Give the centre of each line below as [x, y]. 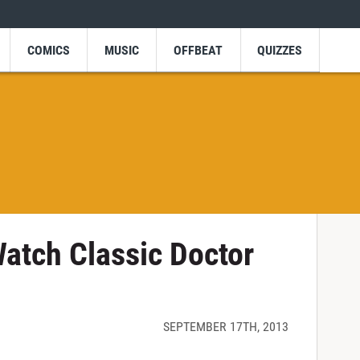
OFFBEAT [198, 50]
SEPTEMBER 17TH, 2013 [225, 327]
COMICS [48, 50]
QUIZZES [280, 50]
